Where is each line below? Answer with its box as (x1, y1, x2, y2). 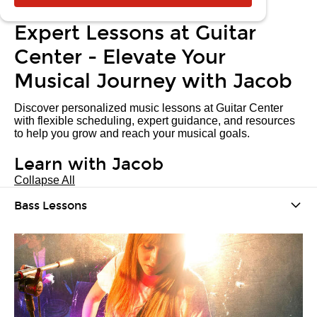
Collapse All (14, 174, 75, 186)
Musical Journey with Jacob (14, 69, 292, 93)
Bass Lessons (14, 198, 87, 212)
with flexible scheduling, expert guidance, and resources (14, 115, 295, 127)
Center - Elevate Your (14, 45, 226, 69)
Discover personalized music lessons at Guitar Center (14, 102, 283, 114)
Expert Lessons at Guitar (14, 21, 256, 45)
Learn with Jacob (14, 154, 163, 174)
